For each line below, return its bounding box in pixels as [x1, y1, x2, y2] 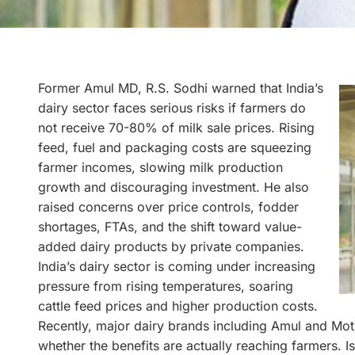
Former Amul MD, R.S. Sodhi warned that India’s [38, 79, 323, 96]
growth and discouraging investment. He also [38, 178, 309, 195]
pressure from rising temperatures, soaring [38, 277, 293, 294]
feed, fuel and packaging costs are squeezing [38, 139, 311, 155]
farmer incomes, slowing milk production [38, 158, 283, 175]
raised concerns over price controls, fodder [38, 198, 299, 215]
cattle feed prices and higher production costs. [38, 297, 318, 314]
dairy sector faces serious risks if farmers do [38, 99, 306, 116]
